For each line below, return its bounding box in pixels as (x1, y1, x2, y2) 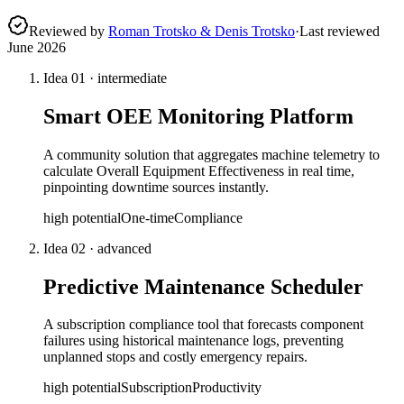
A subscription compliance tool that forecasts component (43, 317, 363, 333)
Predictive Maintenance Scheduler (43, 274, 363, 298)
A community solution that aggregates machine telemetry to (43, 146, 380, 162)
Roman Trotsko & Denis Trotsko (108, 23, 295, 39)
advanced (97, 240, 151, 256)
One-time (121, 209, 174, 225)
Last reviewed (299, 23, 380, 39)
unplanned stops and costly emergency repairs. (43, 349, 308, 365)
